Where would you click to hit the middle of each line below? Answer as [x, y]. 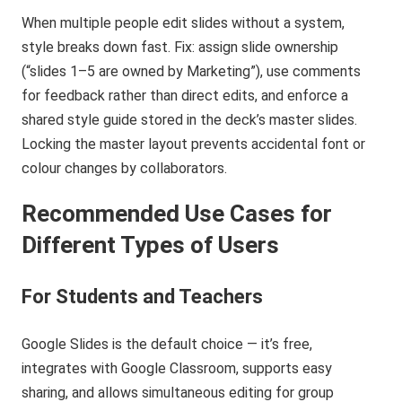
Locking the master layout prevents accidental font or [194, 144]
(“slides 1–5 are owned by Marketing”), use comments [192, 72]
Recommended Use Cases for [177, 214]
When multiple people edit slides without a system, [184, 23]
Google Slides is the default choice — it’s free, [167, 345]
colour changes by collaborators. [125, 169]
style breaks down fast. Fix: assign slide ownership [180, 48]
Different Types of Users [151, 245]
